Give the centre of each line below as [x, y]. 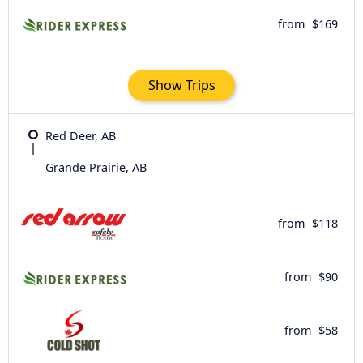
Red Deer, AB [81, 135]
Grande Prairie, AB [96, 167]
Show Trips [181, 85]
